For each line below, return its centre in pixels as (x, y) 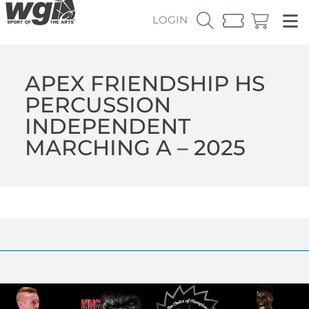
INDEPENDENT (107, 126)
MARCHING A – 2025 (135, 147)
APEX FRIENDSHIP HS (144, 83)
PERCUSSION (98, 104)
